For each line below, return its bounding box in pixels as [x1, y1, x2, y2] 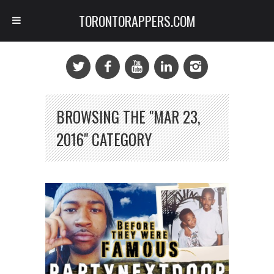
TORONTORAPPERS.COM [78, 11, 196, 31]
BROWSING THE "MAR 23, [56, 105, 201, 128]
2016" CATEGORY [56, 128, 152, 150]
